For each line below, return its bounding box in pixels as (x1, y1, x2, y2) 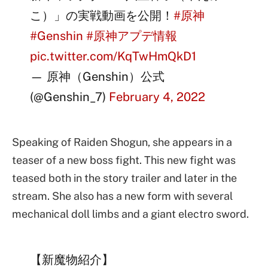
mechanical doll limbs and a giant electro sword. (12, 207, 249, 220)
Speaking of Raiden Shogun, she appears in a (12, 135, 232, 148)
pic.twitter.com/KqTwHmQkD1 (30, 49, 197, 64)
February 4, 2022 (109, 90, 206, 105)
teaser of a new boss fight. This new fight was (12, 153, 236, 166)
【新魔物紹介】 (30, 252, 114, 267)
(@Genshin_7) (30, 90, 109, 105)
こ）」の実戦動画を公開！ (30, 8, 174, 23)
